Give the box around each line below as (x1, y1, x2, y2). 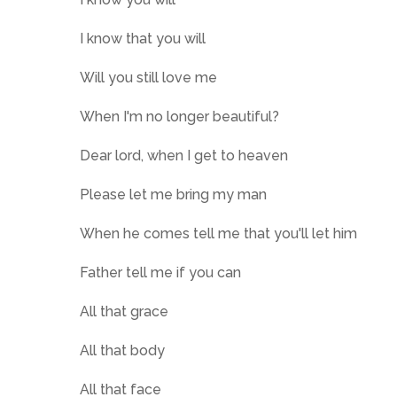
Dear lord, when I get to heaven (80, 147, 288, 164)
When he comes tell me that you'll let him (80, 225, 357, 242)
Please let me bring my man (80, 186, 267, 203)
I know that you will (80, 30, 206, 47)
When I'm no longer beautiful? (80, 108, 279, 125)
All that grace (80, 303, 168, 320)
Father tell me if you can (80, 264, 241, 281)
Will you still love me (80, 69, 217, 86)
